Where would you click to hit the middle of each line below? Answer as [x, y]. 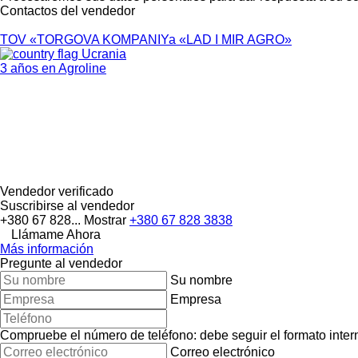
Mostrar [107, 220]
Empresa [196, 299]
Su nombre [201, 280]
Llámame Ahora [56, 234]
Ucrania [102, 54]
